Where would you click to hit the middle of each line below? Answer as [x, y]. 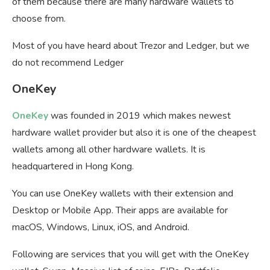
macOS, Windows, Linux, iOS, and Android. [101, 228]
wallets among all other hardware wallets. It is [109, 150]
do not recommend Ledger [68, 63]
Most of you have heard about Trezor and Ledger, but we [131, 46]
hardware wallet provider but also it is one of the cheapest [134, 133]
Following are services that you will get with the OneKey [130, 255]
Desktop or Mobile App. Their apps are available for [120, 211]
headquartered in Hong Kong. [73, 167]
